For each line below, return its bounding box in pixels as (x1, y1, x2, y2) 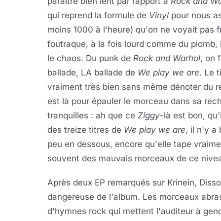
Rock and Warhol (133, 53, 200, 63)
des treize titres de (47, 125, 124, 135)
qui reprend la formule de (47, 10, 149, 20)
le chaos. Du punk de (47, 53, 133, 63)
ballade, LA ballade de (47, 68, 138, 77)
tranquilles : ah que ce (47, 110, 138, 120)
